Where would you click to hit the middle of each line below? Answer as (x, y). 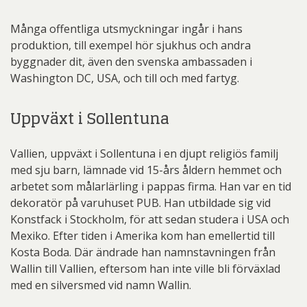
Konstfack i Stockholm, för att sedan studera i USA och (150, 219)
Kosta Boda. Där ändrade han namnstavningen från (143, 252)
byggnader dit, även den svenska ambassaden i (131, 61)
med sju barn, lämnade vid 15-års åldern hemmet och (146, 170)
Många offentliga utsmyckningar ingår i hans (126, 28)
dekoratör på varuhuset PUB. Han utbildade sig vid (140, 202)
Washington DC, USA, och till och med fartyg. (125, 78)
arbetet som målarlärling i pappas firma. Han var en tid (151, 186)
